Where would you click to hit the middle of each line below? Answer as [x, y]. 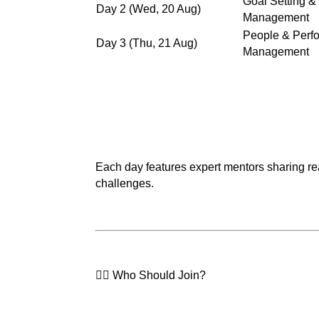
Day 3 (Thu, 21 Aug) [147, 43]
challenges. [125, 183]
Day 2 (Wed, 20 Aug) [149, 9]
